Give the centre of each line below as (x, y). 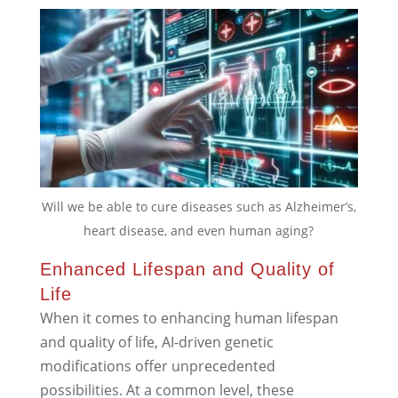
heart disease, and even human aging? (199, 231)
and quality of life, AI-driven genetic (156, 342)
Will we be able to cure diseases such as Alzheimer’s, (199, 207)
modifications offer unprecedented (157, 366)
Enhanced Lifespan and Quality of (187, 270)
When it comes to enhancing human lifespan (189, 318)
